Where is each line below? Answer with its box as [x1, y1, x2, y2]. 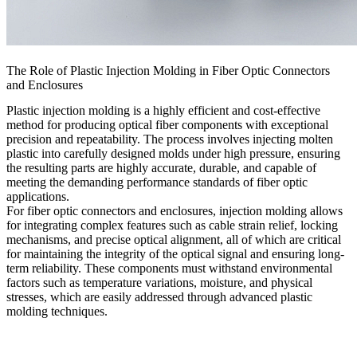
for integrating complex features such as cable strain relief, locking [6, 218, 338, 233]
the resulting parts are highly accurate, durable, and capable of [6, 161, 316, 175]
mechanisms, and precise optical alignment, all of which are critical [6, 233, 341, 247]
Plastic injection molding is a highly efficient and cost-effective [6, 104, 320, 118]
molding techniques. [6, 304, 108, 319]
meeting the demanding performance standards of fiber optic [6, 175, 308, 190]
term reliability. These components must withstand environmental [6, 261, 332, 276]
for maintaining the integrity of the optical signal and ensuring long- [6, 247, 344, 261]
